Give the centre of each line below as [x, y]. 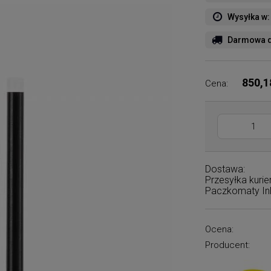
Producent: [228, 245]
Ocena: [220, 229]
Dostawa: [225, 169]
